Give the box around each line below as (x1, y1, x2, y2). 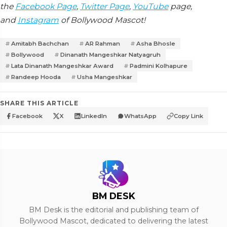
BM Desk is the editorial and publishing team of (28, 205, 199, 214)
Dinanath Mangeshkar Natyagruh (60, 51, 161, 58)
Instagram (18, 15, 59, 25)
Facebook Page (15, 2, 77, 11)
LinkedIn (81, 112, 107, 120)
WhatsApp (124, 112, 157, 120)
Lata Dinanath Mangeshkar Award (11, 62, 113, 69)
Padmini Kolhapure (130, 62, 187, 69)
